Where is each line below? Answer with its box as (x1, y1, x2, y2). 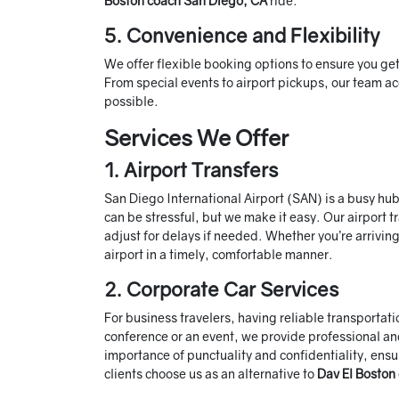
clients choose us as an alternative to (104, 366, 317, 382)
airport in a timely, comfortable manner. (104, 247, 333, 263)
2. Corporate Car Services (104, 277, 338, 302)
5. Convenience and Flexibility (104, 23, 380, 48)
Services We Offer (104, 124, 289, 152)
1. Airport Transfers (104, 158, 278, 183)
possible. (104, 94, 159, 110)
